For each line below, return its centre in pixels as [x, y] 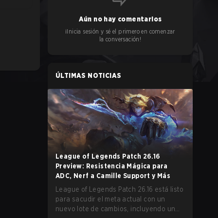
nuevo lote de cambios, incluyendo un [116, 209]
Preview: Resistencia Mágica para [112, 166]
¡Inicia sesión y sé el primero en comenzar [120, 31]
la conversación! [120, 39]
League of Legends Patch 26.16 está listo [119, 189]
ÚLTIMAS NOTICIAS [89, 75]
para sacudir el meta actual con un [110, 199]
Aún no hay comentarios [120, 19]
